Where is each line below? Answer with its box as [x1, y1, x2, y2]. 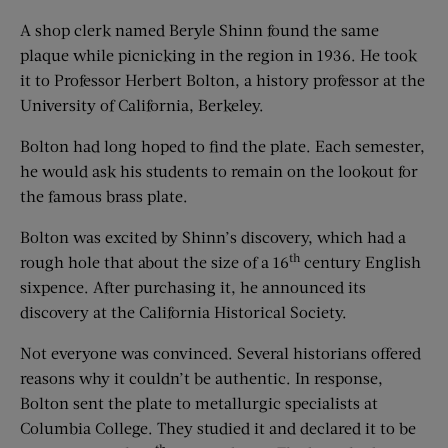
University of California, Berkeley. [20, 95, 264, 114]
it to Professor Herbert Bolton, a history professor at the [20, 70, 425, 89]
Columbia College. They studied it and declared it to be [20, 418, 416, 437]
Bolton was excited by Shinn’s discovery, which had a [20, 227, 406, 246]
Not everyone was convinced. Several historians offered [20, 343, 421, 362]
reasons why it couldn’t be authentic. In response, [20, 368, 383, 387]
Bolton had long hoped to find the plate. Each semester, [20, 136, 425, 155]
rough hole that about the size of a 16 [20, 252, 289, 271]
